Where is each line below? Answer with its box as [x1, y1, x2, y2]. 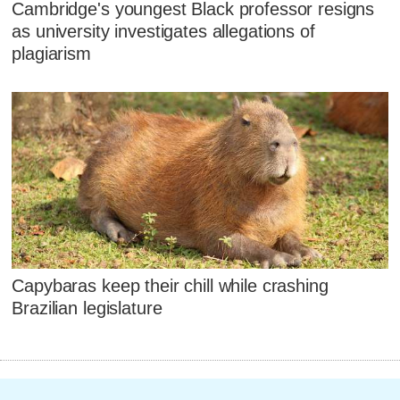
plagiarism [12, 44, 91, 64]
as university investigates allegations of [12, 21, 315, 42]
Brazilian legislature [12, 298, 162, 319]
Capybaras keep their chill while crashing [12, 276, 329, 296]
